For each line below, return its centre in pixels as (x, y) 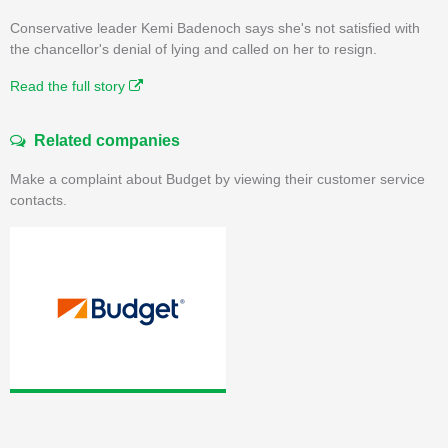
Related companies (103, 140)
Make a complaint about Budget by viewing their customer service (217, 178)
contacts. (38, 199)
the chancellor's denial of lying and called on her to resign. (193, 48)
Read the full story (69, 85)
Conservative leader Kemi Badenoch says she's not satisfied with (215, 27)
